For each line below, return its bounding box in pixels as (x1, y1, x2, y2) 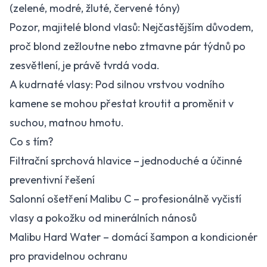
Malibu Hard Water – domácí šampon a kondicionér (10, 230, 257, 244)
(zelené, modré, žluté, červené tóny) (10, 1, 179, 15)
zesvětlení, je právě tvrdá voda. (10, 58, 160, 72)
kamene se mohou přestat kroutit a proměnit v (10, 97, 234, 110)
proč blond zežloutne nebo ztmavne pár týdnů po (10, 39, 246, 53)
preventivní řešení (10, 173, 95, 187)
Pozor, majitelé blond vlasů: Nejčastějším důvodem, (10, 20, 253, 34)
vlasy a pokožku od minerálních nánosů (10, 211, 197, 225)
